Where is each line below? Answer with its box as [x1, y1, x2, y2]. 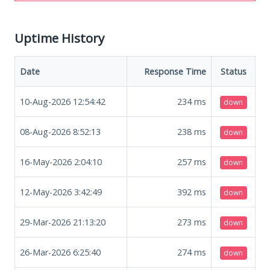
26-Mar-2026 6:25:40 [20, 246, 101, 258]
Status [220, 65, 246, 77]
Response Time [144, 65, 206, 77]
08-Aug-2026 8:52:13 [20, 125, 101, 137]
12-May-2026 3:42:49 [20, 186, 102, 198]
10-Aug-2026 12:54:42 [20, 95, 105, 107]
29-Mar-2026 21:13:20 [20, 216, 105, 228]
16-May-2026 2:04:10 [20, 155, 102, 168]
